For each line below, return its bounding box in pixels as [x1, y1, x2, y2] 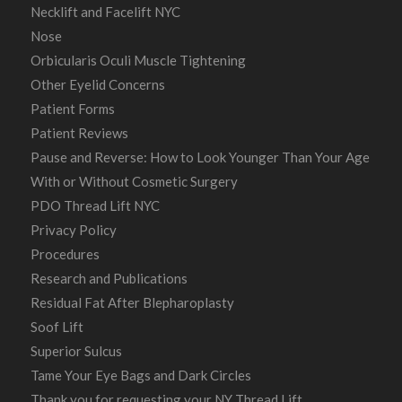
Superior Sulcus [30, 343, 122, 360]
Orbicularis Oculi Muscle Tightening [30, 52, 246, 69]
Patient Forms [30, 100, 115, 118]
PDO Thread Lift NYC [30, 197, 160, 214]
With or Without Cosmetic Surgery [30, 173, 238, 190]
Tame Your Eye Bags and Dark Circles [30, 367, 251, 384]
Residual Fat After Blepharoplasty [30, 294, 234, 311]
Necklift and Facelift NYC [30, 4, 180, 21]
